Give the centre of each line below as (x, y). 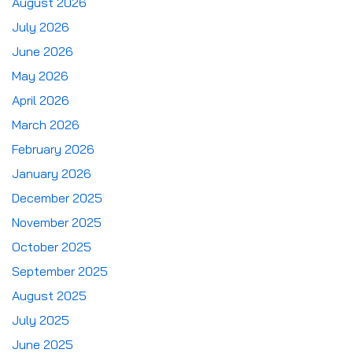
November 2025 (57, 223)
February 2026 (53, 149)
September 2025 (60, 271)
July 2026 (41, 27)
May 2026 (40, 76)
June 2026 (43, 52)
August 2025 (49, 296)
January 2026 (52, 174)
